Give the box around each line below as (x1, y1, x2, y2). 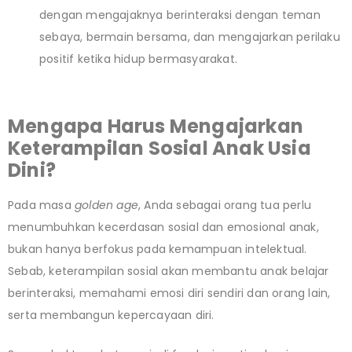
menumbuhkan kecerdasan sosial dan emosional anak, (8, 218, 319, 235)
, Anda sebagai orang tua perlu (138, 196, 311, 213)
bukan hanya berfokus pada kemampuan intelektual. (8, 240, 307, 257)
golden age (75, 196, 138, 213)
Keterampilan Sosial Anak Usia (8, 134, 311, 161)
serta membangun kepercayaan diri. (8, 306, 214, 323)
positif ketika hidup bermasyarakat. (39, 50, 237, 67)
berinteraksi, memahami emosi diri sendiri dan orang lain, (8, 284, 331, 301)
